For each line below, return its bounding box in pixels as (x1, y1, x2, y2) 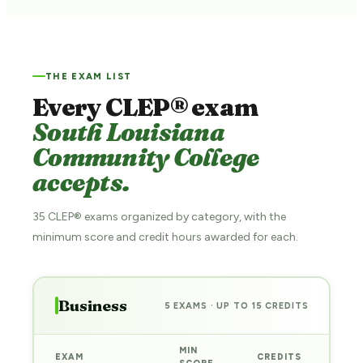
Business (58, 296, 127, 315)
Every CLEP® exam (32, 92, 258, 122)
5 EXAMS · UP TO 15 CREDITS (164, 300, 309, 311)
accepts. (32, 167, 130, 198)
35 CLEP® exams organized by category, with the (32, 209, 286, 224)
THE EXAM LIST (45, 70, 132, 82)
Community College (32, 142, 260, 173)
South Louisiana (32, 117, 224, 147)
